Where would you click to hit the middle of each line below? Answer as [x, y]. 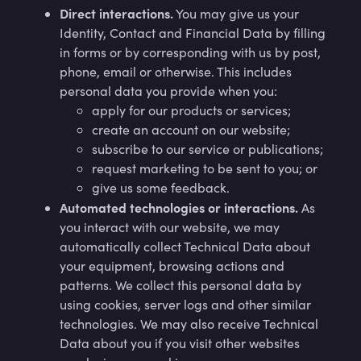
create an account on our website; [191, 129]
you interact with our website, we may [170, 227]
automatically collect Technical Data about [185, 246]
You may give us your [236, 13]
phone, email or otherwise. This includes [176, 71]
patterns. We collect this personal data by [180, 285]
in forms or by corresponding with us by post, [190, 52]
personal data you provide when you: [170, 91]
